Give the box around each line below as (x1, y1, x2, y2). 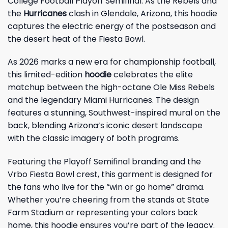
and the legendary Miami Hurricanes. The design (8, 94, 199, 106)
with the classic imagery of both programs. (8, 132, 180, 145)
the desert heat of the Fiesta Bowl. (8, 33, 145, 45)
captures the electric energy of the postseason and (8, 20, 216, 32)
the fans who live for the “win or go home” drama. (8, 181, 205, 193)
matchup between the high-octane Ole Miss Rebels (8, 81, 215, 94)
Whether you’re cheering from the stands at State (8, 194, 209, 206)
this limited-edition (8, 69, 84, 81)
